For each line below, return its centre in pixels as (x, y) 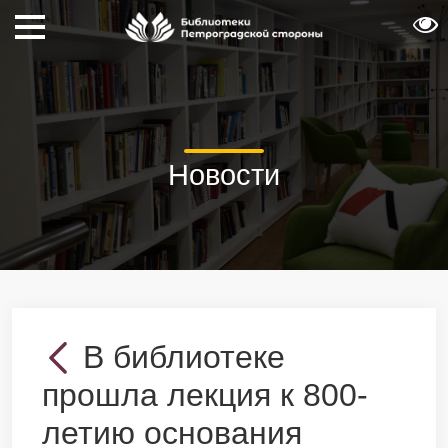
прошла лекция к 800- (205, 395)
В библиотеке (184, 357)
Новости (224, 174)
